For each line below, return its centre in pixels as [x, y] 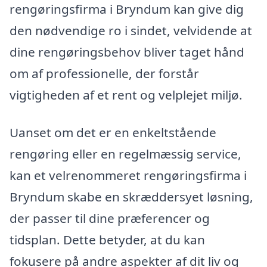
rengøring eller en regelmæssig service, [125, 154]
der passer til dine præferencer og [110, 218]
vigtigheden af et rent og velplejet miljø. [126, 94]
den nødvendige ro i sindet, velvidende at [131, 30]
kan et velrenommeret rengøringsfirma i [128, 176]
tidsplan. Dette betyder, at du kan [107, 240]
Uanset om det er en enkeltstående [113, 133]
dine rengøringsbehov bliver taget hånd [127, 52]
